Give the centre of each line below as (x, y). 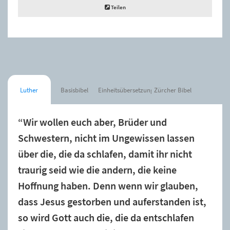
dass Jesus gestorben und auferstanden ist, (112, 202)
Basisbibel (74, 90)
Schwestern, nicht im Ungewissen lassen (106, 138)
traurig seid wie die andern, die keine (97, 170)
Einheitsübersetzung (126, 90)
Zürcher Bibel (173, 90)
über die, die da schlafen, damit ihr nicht (105, 154)
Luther (29, 90)
